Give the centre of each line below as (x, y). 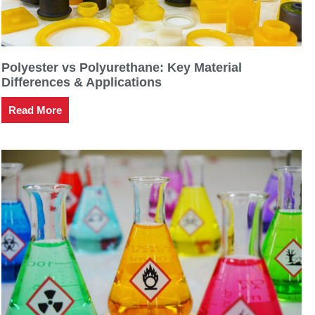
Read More (35, 110)
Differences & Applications (82, 83)
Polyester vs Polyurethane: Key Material (122, 68)
